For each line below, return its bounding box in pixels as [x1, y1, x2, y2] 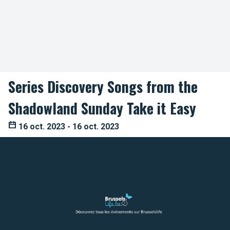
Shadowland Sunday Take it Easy [8, 98, 196, 119]
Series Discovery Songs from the [8, 76, 198, 97]
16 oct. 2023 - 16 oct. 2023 [16, 122, 119, 131]
